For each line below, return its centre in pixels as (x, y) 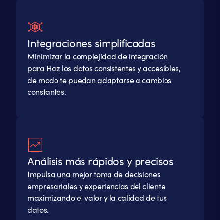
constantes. (47, 92)
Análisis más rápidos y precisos (101, 161)
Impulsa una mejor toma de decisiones (94, 174)
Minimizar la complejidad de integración (98, 56)
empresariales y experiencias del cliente (96, 186)
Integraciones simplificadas (92, 43)
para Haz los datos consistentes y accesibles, (104, 68)
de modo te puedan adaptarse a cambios (100, 80)
